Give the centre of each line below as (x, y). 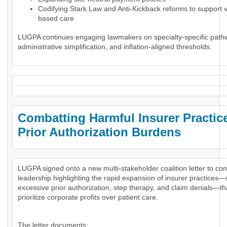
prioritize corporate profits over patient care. (88, 197)
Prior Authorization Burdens (101, 132)
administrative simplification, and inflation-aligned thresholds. (115, 47)
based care (56, 18)
